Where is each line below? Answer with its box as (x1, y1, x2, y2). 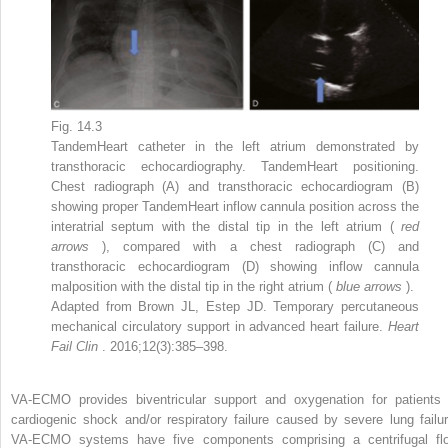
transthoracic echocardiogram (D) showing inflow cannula (51, 258, 419, 274)
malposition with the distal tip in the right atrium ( (51, 278, 336, 294)
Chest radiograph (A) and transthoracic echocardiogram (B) (51, 178, 419, 194)
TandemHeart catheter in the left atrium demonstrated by (51, 138, 419, 154)
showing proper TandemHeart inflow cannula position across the (51, 198, 419, 214)
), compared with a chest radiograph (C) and (102, 238, 419, 254)
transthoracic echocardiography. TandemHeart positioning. (51, 158, 419, 174)
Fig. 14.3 (51, 118, 102, 134)
